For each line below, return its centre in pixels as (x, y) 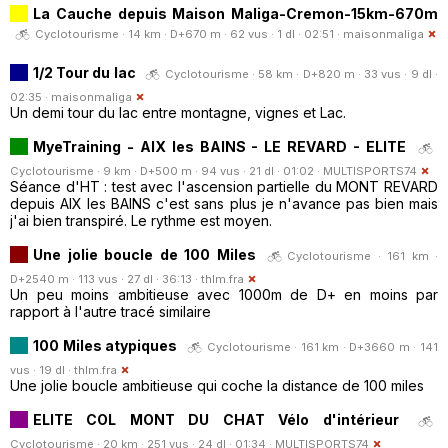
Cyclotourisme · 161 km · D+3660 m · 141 (322, 346)
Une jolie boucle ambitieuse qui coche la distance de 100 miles (217, 385)
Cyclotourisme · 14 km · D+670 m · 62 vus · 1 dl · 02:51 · (189, 33)
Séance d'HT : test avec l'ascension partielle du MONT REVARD (224, 186)
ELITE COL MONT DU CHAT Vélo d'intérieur (216, 419)
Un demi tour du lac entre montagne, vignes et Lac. (178, 112)
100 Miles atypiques (105, 345)
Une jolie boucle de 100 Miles (147, 254)
